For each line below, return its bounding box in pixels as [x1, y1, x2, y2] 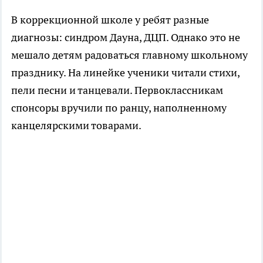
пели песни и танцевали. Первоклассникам [11, 83, 223, 97]
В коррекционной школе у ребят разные [11, 13, 209, 27]
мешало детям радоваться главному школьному [11, 48, 248, 62]
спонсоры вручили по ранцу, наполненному [11, 101, 227, 115]
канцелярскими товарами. [11, 119, 141, 133]
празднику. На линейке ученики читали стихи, [11, 66, 240, 80]
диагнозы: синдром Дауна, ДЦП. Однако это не [11, 31, 240, 45]
